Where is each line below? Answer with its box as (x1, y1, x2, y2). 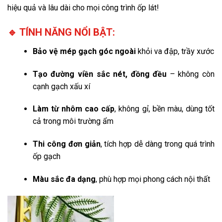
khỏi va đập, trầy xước (135, 46, 214, 56)
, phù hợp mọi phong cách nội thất (95, 174, 210, 184)
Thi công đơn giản (32, 139, 101, 149)
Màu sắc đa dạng (32, 174, 96, 184)
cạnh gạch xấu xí (32, 81, 90, 91)
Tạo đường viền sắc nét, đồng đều (32, 69, 167, 79)
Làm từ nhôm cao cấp (32, 104, 115, 114)
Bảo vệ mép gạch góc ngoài (32, 46, 136, 56)
